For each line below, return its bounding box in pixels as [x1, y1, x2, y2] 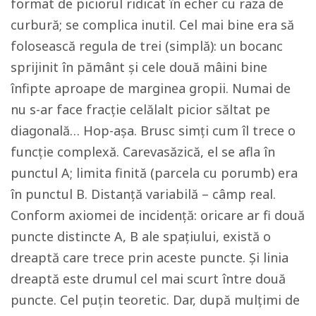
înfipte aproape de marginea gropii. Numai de [11, 79, 291, 97]
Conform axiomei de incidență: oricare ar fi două [11, 206, 305, 224]
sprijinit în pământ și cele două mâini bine [11, 58, 267, 75]
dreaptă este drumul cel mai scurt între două [11, 269, 286, 287]
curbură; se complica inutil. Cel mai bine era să [11, 16, 294, 33]
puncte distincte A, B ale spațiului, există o [11, 227, 271, 245]
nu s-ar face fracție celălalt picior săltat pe [11, 100, 270, 118]
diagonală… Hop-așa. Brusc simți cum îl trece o [11, 121, 296, 139]
